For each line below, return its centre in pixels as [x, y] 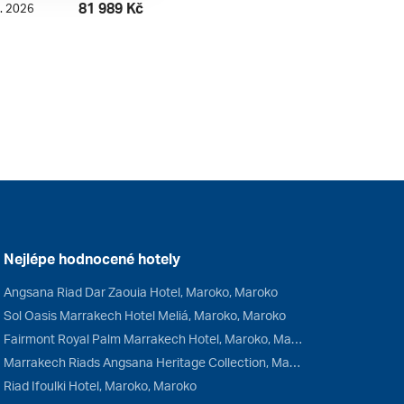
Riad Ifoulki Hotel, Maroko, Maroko [100, 386]
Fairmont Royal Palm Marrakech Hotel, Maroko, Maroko [296, 339]
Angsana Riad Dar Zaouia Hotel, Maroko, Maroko [140, 292]
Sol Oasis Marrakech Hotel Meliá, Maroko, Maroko [144, 316]
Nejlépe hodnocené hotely [92, 259]
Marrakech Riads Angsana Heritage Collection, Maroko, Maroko [294, 363]
